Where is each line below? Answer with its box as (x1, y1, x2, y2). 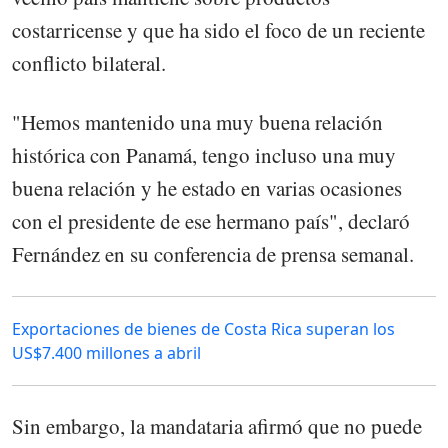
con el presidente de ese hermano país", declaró (12, 206, 410, 235)
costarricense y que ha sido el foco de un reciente (12, 16, 425, 45)
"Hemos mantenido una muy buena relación (12, 107, 383, 136)
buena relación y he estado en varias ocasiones (12, 173, 402, 202)
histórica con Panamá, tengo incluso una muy (12, 140, 396, 169)
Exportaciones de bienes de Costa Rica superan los (12, 317, 395, 340)
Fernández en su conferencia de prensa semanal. (12, 239, 414, 268)
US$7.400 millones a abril (12, 341, 201, 364)
